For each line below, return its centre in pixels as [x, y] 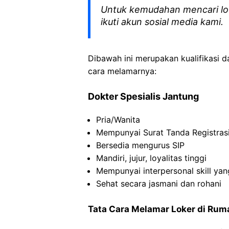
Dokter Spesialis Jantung [143, 96]
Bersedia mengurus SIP [140, 145]
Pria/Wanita [118, 120]
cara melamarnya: [122, 71]
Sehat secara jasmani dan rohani [159, 184]
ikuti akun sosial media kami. [162, 22]
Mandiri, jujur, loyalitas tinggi [151, 158]
